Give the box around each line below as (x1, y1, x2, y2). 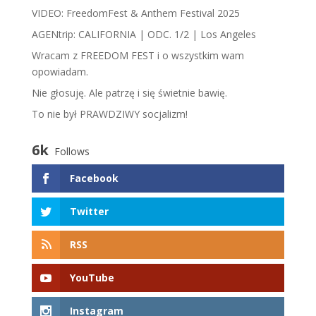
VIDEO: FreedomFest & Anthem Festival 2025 (31, 6, 240, 20)
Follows (54, 144, 90, 158)
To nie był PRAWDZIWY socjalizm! (31, 107, 188, 121)
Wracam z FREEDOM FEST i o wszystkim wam (31, 48, 244, 62)
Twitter (69, 204, 109, 218)
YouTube (69, 271, 114, 285)
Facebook (69, 171, 119, 185)
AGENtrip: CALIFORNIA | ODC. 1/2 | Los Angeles (31, 27, 256, 41)
